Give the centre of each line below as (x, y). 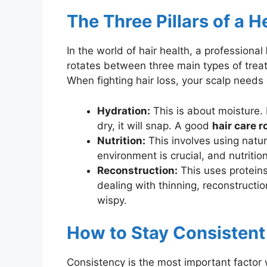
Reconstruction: (137, 170)
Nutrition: (121, 140)
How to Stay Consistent (166, 233)
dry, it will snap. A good (155, 125)
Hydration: (124, 111)
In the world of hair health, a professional (166, 51)
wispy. (112, 200)
